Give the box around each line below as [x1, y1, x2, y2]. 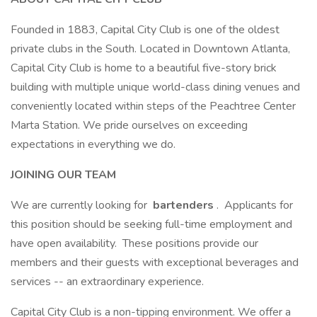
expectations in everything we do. [11, 137, 175, 152]
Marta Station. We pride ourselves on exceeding [11, 117, 248, 133]
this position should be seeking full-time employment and [11, 217, 292, 232]
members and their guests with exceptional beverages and [11, 255, 299, 270]
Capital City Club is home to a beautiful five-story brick [11, 60, 277, 76]
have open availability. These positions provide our [11, 236, 258, 251]
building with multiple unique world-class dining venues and [11, 79, 300, 95]
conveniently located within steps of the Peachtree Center [11, 98, 296, 114]
